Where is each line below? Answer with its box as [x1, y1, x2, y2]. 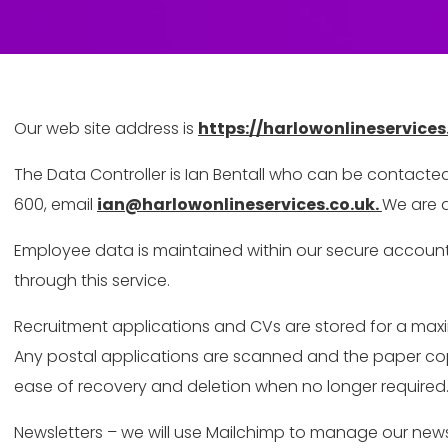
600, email [14, 193, 97, 216]
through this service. [14, 269, 170, 292]
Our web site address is [14, 117, 198, 140]
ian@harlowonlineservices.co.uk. [97, 193, 382, 216]
